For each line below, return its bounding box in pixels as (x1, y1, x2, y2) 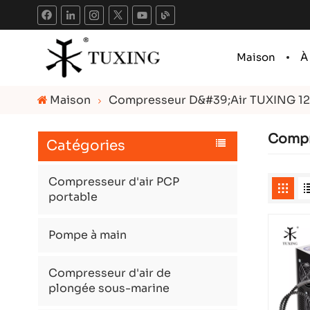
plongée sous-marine (48, 280, 170, 295)
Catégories (46, 137, 125, 155)
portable (48, 189, 98, 204)
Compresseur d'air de (48, 265, 171, 280)
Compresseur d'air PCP (48, 174, 179, 189)
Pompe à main (48, 227, 127, 242)
